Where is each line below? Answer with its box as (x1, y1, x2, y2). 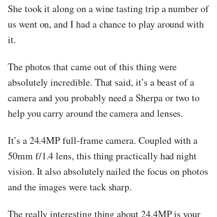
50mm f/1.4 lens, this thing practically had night (8, 149, 197, 163)
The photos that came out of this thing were (8, 60, 177, 74)
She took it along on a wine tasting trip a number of (8, 2, 209, 15)
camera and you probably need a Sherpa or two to (8, 91, 200, 105)
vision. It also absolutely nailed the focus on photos (8, 165, 208, 178)
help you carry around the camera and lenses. (8, 107, 184, 120)
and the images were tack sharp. (8, 180, 132, 194)
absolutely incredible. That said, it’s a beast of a (8, 76, 194, 89)
